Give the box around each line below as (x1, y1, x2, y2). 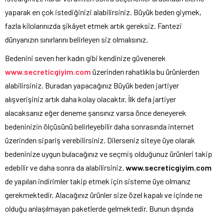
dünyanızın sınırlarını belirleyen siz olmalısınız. (5, 35, 148, 44)
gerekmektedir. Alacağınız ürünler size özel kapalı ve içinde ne (5, 190, 202, 200)
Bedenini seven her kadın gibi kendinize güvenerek (5, 53, 166, 63)
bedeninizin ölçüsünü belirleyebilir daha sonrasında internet (5, 122, 194, 131)
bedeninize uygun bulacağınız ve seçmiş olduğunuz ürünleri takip (5, 149, 212, 159)
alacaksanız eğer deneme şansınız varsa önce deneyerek (5, 108, 186, 118)
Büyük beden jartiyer (113, 81, 179, 90)
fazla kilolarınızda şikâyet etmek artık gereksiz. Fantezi (5, 21, 182, 31)
